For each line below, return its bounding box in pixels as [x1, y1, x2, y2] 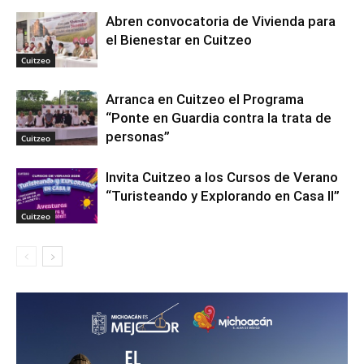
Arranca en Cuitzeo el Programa [106, 90, 304, 107]
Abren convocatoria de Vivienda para [106, 12, 336, 29]
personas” [106, 128, 170, 145]
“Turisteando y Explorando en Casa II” [106, 187, 340, 204]
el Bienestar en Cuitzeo [106, 31, 252, 48]
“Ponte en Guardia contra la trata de [106, 109, 331, 126]
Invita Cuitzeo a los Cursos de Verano [106, 168, 338, 185]
